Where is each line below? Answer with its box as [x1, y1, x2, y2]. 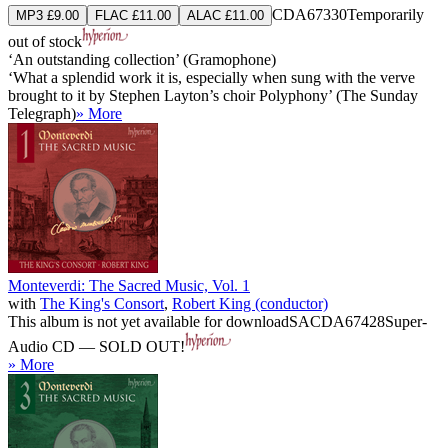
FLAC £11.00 [95, 7, 171, 23]
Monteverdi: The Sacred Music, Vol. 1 [8, 276, 250, 294]
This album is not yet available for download [8, 312, 289, 330]
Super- [385, 312, 427, 330]
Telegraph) [8, 104, 76, 122]
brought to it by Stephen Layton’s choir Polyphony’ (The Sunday [8, 86, 418, 104]
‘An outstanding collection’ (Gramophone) [8, 50, 276, 68]
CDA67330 [272, 5, 347, 23]
